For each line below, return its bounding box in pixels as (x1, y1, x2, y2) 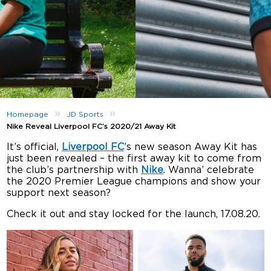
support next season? (7, 188, 111, 198)
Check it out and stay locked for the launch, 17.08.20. (7, 209, 261, 219)
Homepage (7, 110, 49, 118)
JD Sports (67, 110, 104, 118)
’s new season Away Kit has (124, 142, 258, 152)
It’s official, (7, 142, 62, 152)
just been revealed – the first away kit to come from (7, 154, 262, 163)
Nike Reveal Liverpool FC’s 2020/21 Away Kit (7, 122, 177, 130)
